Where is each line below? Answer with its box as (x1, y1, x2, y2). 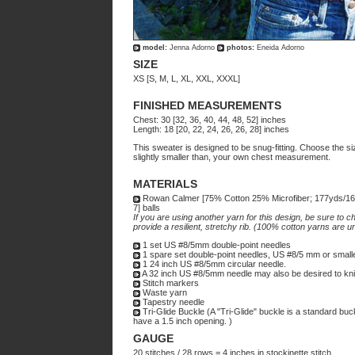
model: (143, 44, 167, 52)
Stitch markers (140, 278, 199, 288)
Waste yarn (140, 288, 187, 297)
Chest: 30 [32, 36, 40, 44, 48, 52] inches (133, 115, 286, 124)
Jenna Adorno (167, 44, 217, 52)
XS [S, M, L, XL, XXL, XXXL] (133, 74, 240, 83)
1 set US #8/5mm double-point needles (140, 240, 291, 250)
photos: (227, 44, 254, 52)
